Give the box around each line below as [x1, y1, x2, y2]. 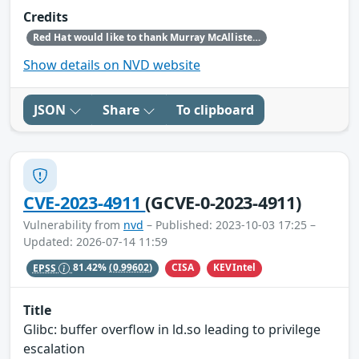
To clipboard [176, 101, 254, 119]
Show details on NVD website [23, 56, 200, 75]
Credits [23, 7, 68, 26]
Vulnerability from [23, 217, 123, 233]
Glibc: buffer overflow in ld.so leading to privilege [23, 321, 321, 339]
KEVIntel [213, 260, 256, 275]
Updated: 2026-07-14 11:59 [23, 234, 167, 250]
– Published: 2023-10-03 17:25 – [143, 217, 316, 233]
